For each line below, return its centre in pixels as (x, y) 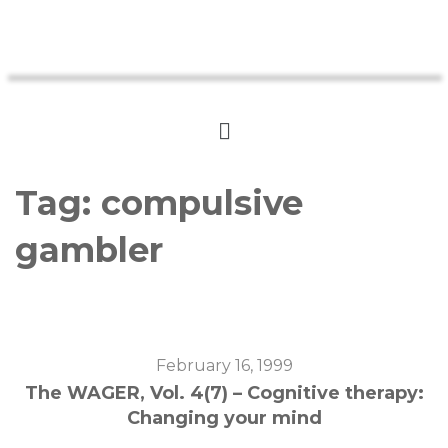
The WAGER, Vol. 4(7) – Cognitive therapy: (224, 392)
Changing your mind (224, 417)
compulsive (202, 202)
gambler (89, 249)
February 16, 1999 (224, 365)
